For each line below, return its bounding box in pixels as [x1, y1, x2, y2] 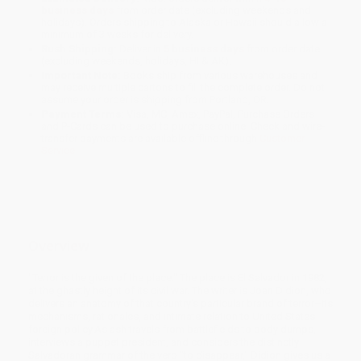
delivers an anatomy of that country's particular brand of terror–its [28, 297, 333, 309]
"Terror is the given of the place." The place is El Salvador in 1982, [28, 271, 327, 284]
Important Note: [41, 69, 122, 82]
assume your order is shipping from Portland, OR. [41, 93, 270, 106]
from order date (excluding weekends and [114, 4, 312, 17]
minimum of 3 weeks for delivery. [41, 28, 194, 41]
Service [41, 144, 76, 157]
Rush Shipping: [41, 43, 118, 56]
